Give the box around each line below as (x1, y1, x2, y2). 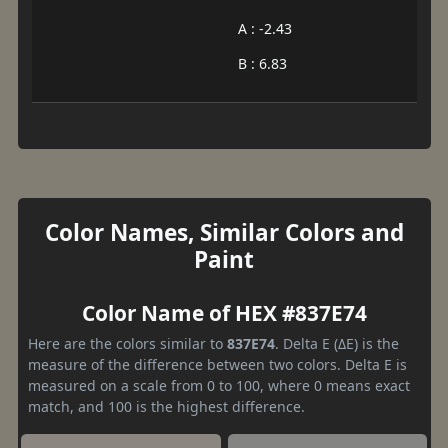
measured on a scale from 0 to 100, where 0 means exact (28, 375, 410, 395)
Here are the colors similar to (28, 333, 227, 353)
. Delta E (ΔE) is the (275, 333, 399, 353)
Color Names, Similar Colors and (44, 216, 404, 248)
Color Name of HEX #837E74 (81, 298, 367, 327)
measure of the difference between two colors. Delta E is (28, 354, 407, 374)
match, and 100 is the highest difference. (28, 396, 305, 416)
